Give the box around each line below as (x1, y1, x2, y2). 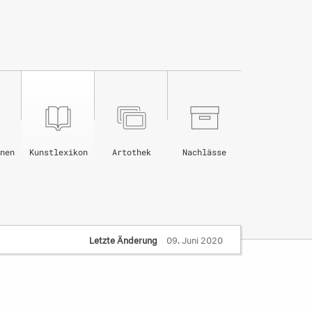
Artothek (111, 146, 151, 157)
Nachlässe (182, 146, 226, 157)
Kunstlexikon (29, 146, 88, 157)
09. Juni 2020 (164, 232, 223, 246)
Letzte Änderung (89, 232, 157, 246)
